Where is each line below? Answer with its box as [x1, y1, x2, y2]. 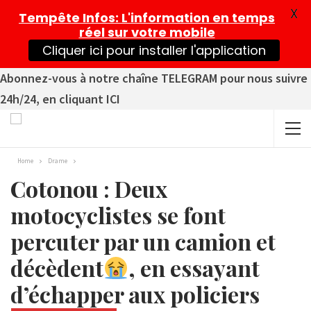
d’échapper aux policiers [10, 279, 260, 309]
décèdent [10, 253, 103, 283]
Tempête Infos [19, 9, 115, 26]
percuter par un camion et [10, 226, 276, 256]
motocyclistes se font [10, 200, 226, 230]
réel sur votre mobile [78, 24, 215, 41]
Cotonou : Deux [10, 174, 167, 203]
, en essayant [128, 253, 260, 283]
